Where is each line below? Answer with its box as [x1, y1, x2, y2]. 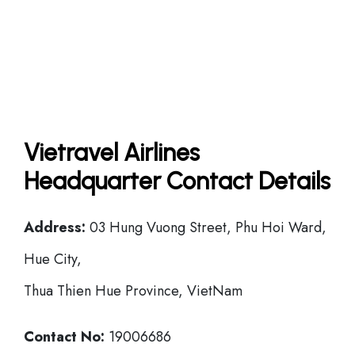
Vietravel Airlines [24, 138, 200, 167]
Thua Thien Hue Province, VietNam [24, 281, 242, 301]
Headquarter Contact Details [24, 166, 330, 196]
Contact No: [24, 326, 109, 347]
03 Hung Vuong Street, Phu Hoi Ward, [86, 217, 326, 238]
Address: [24, 217, 86, 238]
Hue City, [24, 249, 82, 269]
